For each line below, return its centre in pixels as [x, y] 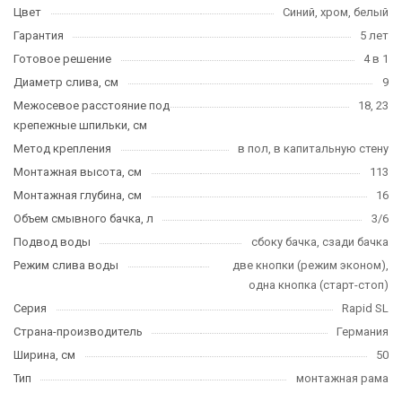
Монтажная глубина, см [78, 195]
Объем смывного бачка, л [83, 218]
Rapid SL [365, 308]
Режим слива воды [66, 265]
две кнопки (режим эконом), [310, 265]
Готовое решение [62, 59]
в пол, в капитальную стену [313, 149]
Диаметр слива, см [66, 82]
